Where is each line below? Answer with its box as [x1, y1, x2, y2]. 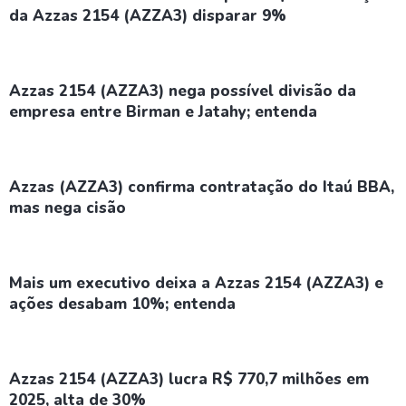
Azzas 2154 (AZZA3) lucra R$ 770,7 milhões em [9, 369, 369, 390]
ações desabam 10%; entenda [9, 294, 236, 314]
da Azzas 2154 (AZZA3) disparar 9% [9, 5, 286, 26]
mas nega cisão [9, 198, 126, 218]
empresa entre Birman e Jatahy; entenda [9, 101, 317, 122]
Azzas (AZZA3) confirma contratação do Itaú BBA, [9, 177, 394, 198]
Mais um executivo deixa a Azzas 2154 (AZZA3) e [9, 273, 383, 294]
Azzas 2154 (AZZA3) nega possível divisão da [9, 81, 356, 101]
